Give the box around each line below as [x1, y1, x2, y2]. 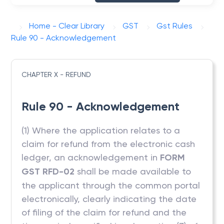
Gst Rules [156, 21, 193, 30]
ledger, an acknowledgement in [21, 152, 160, 162]
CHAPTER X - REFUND [21, 70, 91, 78]
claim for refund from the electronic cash [21, 138, 195, 149]
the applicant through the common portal [21, 180, 200, 190]
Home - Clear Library [29, 21, 105, 30]
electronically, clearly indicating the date [21, 193, 197, 204]
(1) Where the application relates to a [21, 125, 180, 135]
